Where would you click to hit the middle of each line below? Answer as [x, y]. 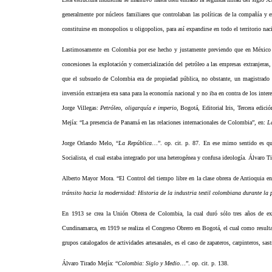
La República [135, 143]
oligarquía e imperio [151, 108]
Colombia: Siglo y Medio [149, 263]
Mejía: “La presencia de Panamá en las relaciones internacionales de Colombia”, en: [165, 122]
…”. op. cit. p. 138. [204, 263]
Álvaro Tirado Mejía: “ [90, 263]
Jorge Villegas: [81, 108]
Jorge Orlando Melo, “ [90, 143]
